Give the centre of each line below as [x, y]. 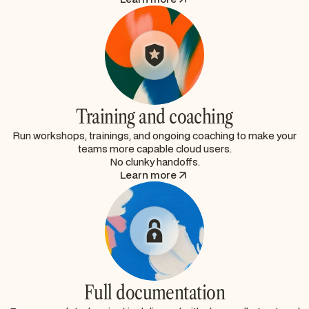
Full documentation [154, 293]
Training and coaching [154, 117]
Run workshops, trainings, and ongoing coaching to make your [154, 136]
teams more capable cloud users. [154, 149]
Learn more [148, 175]
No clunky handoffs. [154, 162]
